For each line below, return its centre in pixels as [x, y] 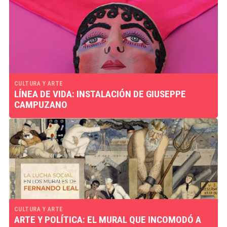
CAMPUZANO [41, 105]
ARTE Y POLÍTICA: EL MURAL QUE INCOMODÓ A [107, 220]
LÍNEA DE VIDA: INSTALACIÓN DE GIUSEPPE [100, 94]
